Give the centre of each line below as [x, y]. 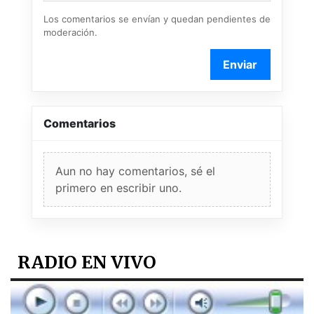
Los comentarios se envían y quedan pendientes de [157, 19]
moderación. [70, 32]
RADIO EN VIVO [87, 262]
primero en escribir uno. [118, 187]
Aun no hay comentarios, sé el [135, 171]
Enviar [240, 64]
